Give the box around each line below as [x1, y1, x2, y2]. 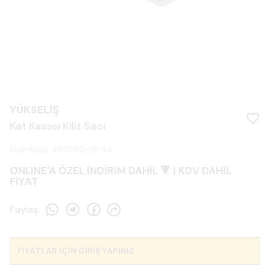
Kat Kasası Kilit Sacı [10, 119, 105, 133]
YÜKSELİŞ [10, 102, 59, 117]
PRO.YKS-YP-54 [54, 145, 112, 155]
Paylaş [10, 202, 38, 216]
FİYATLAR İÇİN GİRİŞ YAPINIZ [17, 245, 134, 256]
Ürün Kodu [10, 145, 49, 155]
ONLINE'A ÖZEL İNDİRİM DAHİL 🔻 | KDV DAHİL [10, 164, 231, 177]
